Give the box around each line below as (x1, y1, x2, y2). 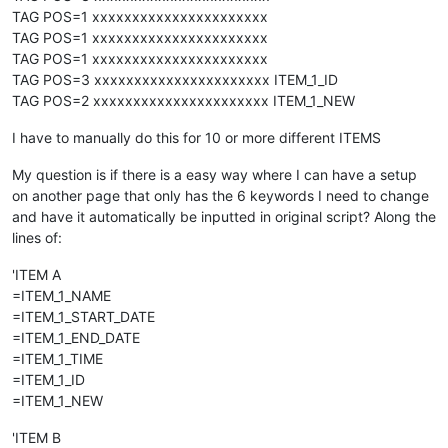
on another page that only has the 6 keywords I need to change (12, 186, 429, 204)
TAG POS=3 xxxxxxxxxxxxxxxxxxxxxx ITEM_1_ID (12, 70, 338, 88)
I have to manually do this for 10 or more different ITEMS (12, 128, 381, 146)
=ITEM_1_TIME (12, 349, 103, 367)
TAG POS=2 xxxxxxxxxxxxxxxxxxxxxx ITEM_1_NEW (12, 91, 355, 109)
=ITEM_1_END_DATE (12, 328, 140, 346)
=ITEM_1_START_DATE (12, 307, 155, 325)
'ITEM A (12, 265, 61, 283)
